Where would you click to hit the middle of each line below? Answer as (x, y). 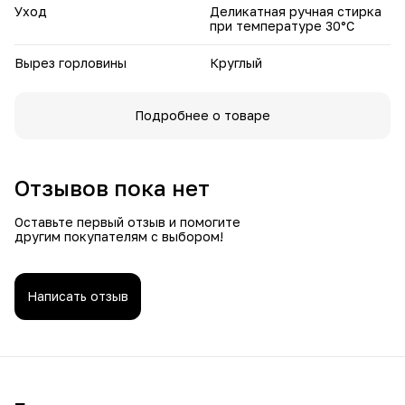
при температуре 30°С (282, 25)
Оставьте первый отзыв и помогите (127, 221)
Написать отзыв (78, 296)
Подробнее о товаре (202, 115)
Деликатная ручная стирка (296, 11)
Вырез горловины (71, 62)
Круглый (236, 62)
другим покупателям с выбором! (119, 236)
